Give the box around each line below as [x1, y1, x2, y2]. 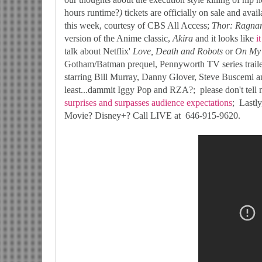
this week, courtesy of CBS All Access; [64, 20, 212, 30]
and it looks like [193, 33, 254, 43]
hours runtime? [64, 7, 119, 18]
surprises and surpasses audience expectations [64, 97, 232, 108]
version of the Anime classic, [64, 33, 173, 43]
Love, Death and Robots [133, 46, 223, 56]
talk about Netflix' [64, 46, 133, 56]
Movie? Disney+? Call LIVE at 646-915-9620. [64, 110, 240, 120]
